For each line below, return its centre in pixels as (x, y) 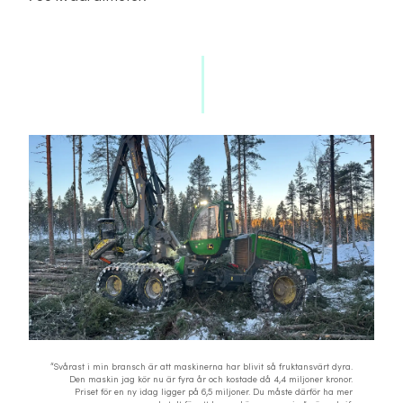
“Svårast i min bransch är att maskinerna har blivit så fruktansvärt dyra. (201, 367)
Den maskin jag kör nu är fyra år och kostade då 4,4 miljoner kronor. (211, 379)
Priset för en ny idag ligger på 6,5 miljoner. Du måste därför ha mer (214, 392)
